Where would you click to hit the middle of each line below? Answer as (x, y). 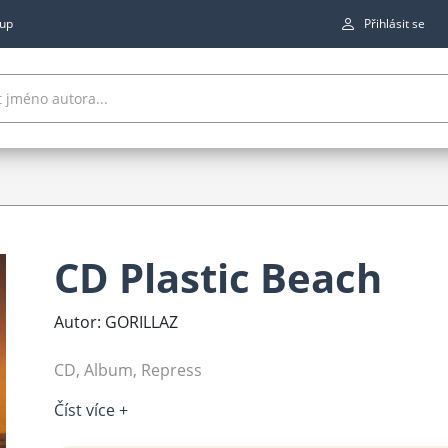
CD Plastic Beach (218, 278)
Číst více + (91, 410)
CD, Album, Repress (128, 370)
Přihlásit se (394, 23)
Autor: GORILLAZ (116, 322)
